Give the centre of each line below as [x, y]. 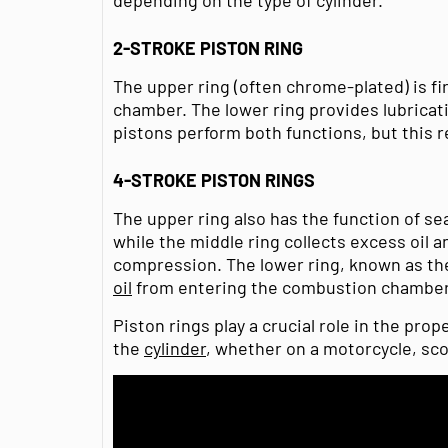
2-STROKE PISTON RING [208, 47]
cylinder [175, 347]
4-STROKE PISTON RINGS [214, 179]
